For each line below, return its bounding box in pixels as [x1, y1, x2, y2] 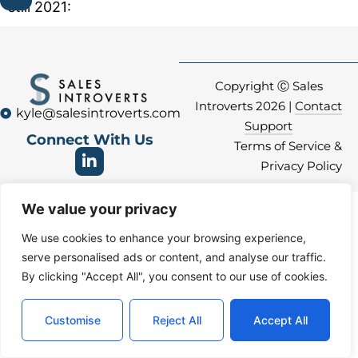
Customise [44, 313, 101, 327]
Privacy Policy [261, 157, 342, 173]
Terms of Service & [234, 137, 342, 153]
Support [245, 117, 292, 133]
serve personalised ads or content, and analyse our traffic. [22, 250, 326, 264]
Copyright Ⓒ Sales [214, 78, 323, 93]
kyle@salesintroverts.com [16, 105, 181, 121]
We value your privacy [22, 201, 177, 217]
